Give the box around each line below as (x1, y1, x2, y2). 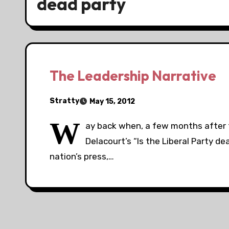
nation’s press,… (50, 151, 114, 162)
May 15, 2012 (89, 97, 135, 106)
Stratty (50, 97, 79, 106)
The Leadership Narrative (50, 66, 216, 84)
